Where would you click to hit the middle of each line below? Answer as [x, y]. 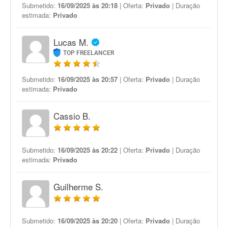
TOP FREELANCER [89, 53]
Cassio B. [72, 116]
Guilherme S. [78, 187]
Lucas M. [71, 42]
